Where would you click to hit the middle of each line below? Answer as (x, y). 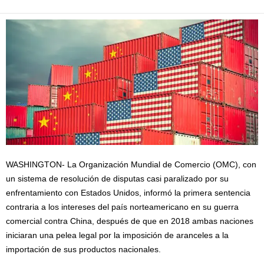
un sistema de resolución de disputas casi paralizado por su (117, 179)
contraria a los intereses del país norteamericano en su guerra (122, 207)
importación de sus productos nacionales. (83, 250)
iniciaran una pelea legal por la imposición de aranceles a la (117, 235)
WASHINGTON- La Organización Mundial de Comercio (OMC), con (131, 165)
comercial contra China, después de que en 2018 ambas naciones (130, 221)
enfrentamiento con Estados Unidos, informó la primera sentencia (128, 193)
